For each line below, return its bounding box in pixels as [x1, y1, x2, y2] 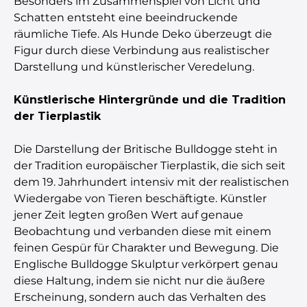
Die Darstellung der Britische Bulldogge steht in [14, 142, 278, 156]
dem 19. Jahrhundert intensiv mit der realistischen [14, 175, 289, 188]
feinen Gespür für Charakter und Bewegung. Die [14, 241, 279, 254]
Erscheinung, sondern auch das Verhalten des [14, 290, 266, 304]
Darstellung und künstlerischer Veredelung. [14, 60, 254, 73]
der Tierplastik [14, 109, 101, 123]
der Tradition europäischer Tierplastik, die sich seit [14, 158, 286, 172]
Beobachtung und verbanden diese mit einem [14, 224, 271, 238]
